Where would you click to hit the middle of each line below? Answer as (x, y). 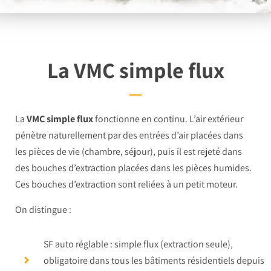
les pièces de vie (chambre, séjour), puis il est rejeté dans (129, 151)
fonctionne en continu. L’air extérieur (168, 119)
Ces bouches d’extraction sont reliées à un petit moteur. (126, 184)
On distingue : (43, 209)
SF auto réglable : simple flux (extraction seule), (138, 244)
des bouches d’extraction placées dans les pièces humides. (133, 168)
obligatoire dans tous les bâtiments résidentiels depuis (154, 260)
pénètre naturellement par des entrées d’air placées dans (129, 135)
